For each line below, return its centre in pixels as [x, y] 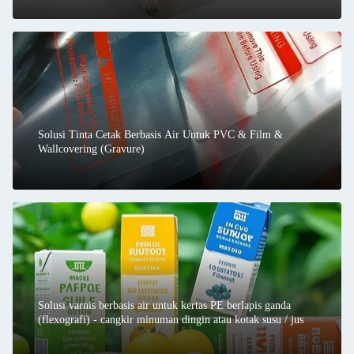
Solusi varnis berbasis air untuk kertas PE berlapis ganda [164, 305]
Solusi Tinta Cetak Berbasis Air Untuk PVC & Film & [160, 135]
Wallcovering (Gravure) [91, 149]
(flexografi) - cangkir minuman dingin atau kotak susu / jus [171, 320]
